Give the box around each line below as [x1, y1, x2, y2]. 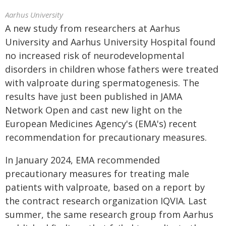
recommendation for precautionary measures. [5, 131, 207, 143]
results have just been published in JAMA [5, 90, 182, 102]
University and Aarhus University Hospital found [5, 36, 215, 48]
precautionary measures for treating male [5, 167, 189, 180]
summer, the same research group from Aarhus [5, 208, 213, 220]
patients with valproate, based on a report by [5, 181, 205, 193]
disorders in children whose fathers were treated [5, 63, 218, 75]
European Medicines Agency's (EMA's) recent [5, 118, 197, 130]
